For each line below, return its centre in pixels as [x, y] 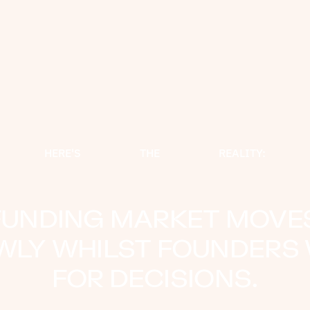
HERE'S [63, 153]
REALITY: [242, 153]
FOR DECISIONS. [155, 279]
